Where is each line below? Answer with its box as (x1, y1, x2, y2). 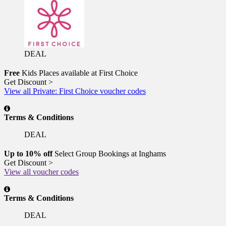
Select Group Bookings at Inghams (52, 149, 166, 158)
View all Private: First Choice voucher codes (4, 86, 146, 95)
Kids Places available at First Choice (20, 68, 138, 77)
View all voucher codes (4, 167, 79, 176)
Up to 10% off (4, 149, 52, 158)
